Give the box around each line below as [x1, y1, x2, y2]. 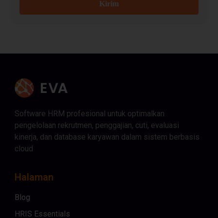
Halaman [15, 171, 54, 183]
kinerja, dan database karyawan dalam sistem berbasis [15, 132, 200, 142]
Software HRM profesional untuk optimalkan [15, 109, 164, 118]
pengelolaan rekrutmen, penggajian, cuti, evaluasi [15, 120, 179, 130]
